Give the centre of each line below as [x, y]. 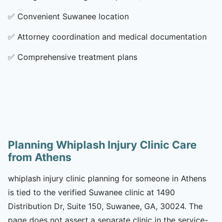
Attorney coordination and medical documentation [112, 36]
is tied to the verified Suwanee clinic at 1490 [91, 192]
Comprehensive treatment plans [77, 57]
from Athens [40, 157]
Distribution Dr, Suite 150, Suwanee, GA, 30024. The [105, 206]
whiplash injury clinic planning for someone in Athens [107, 178]
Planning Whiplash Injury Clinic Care [102, 144]
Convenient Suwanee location [73, 16]
